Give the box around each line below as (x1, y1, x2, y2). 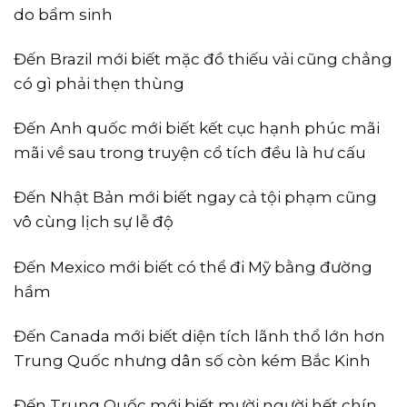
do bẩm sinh (14, 5, 113, 25)
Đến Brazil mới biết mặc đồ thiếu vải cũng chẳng (14, 50, 392, 69)
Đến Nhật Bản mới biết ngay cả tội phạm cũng (14, 188, 377, 207)
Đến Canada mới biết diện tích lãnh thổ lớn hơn (14, 326, 385, 345)
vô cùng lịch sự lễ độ (14, 213, 174, 232)
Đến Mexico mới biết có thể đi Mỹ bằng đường (14, 257, 372, 276)
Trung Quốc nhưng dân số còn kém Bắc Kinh (14, 351, 371, 370)
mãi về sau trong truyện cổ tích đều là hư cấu (14, 144, 366, 163)
